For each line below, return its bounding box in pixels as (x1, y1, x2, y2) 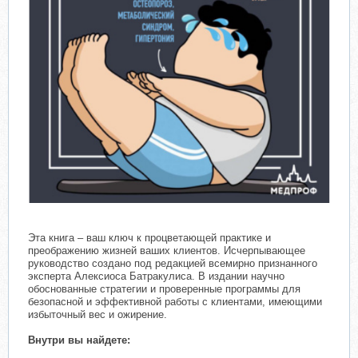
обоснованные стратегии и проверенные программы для (28, 283, 300, 296)
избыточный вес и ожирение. (28, 308, 167, 321)
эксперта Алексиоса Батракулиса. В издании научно (28, 270, 284, 283)
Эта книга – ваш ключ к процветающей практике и (28, 232, 271, 245)
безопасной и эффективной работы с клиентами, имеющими (28, 296, 322, 308)
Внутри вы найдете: (28, 334, 130, 347)
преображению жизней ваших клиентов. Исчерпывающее (28, 245, 305, 257)
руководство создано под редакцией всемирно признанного (28, 257, 317, 270)
